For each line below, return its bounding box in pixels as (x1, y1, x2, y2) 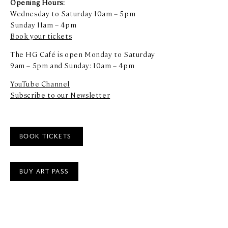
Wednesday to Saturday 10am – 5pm (10, 9, 136, 18)
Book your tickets (10, 31, 72, 41)
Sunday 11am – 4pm (10, 20, 77, 30)
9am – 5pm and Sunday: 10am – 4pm (10, 61, 135, 70)
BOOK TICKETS (19, 133, 74, 140)
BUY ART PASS (19, 167, 69, 175)
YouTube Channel (10, 79, 70, 89)
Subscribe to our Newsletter (10, 90, 110, 100)
